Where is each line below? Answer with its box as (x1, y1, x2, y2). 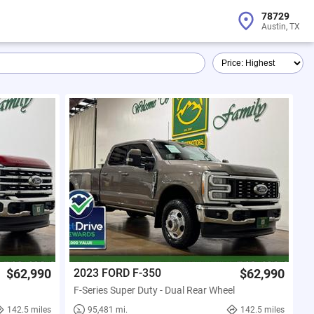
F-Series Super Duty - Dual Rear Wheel (74, 285, 235, 296)
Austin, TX (261, 22, 300, 32)
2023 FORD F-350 (74, 266, 162, 280)
